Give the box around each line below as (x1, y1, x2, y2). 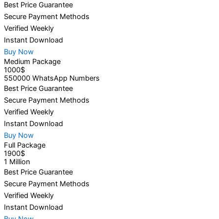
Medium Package (4, 57, 61, 66)
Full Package (4, 140, 45, 150)
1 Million (4, 157, 30, 166)
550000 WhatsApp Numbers (4, 73, 100, 83)
